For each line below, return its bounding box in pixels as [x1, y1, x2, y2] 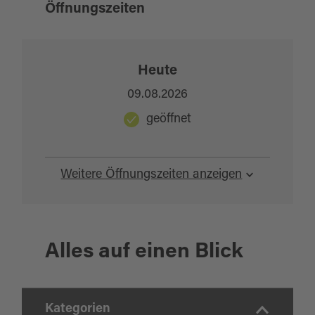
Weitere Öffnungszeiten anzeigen [60, 169, 243, 182]
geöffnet [146, 113, 191, 127]
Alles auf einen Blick [44, 242, 243, 264]
